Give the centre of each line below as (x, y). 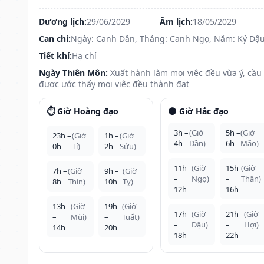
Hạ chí (84, 55)
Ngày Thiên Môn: (73, 72)
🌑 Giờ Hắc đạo (198, 111)
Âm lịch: (176, 21)
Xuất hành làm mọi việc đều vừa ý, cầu (186, 72)
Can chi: (55, 38)
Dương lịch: (63, 21)
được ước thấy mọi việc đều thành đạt (114, 84)
